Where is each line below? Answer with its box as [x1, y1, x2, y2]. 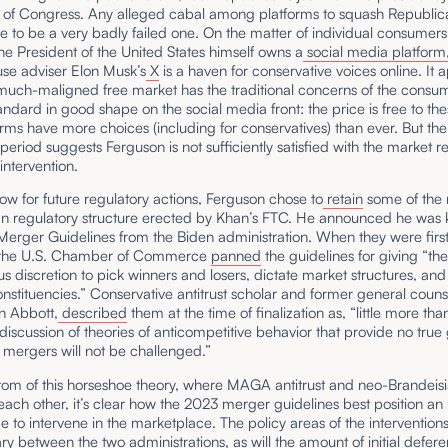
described [58, 303, 128, 323]
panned [211, 246, 262, 266]
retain [323, 189, 364, 209]
